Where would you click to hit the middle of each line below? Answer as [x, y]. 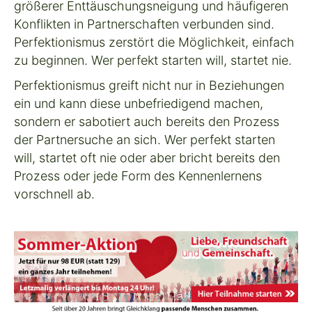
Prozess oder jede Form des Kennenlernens [138, 175]
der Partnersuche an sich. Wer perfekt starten [145, 139]
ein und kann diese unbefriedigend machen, [139, 103]
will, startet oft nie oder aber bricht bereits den [147, 157]
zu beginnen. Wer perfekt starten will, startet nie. [153, 60]
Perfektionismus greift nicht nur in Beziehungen [149, 85]
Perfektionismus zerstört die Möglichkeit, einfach [154, 42]
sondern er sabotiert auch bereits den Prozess [147, 121]
